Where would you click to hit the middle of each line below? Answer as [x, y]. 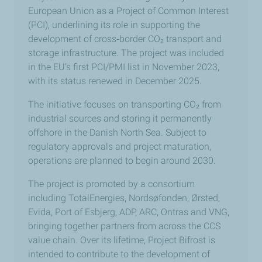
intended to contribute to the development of [119, 254]
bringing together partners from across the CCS [124, 226]
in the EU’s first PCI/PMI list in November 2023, [124, 67]
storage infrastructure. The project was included [126, 53]
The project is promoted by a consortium [111, 184]
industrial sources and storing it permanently [120, 119]
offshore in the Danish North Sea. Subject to [117, 133]
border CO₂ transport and [170, 39]
